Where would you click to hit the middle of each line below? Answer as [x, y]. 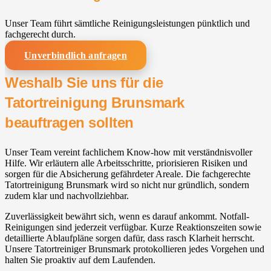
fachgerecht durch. [40, 34]
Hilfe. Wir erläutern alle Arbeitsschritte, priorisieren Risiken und [126, 163]
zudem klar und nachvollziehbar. [67, 196]
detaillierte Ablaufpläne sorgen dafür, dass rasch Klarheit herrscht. [130, 238]
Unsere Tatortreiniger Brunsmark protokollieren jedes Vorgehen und [135, 249]
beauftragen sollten [69, 123]
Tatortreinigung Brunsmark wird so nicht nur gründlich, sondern [127, 185]
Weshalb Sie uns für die [84, 83]
